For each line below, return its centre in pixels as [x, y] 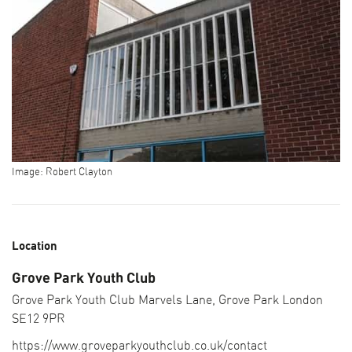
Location [35, 246]
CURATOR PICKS [176, 336]
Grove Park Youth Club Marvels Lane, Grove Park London [167, 300]
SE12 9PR [38, 319]
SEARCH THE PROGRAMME [176, 317]
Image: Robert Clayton [62, 172]
